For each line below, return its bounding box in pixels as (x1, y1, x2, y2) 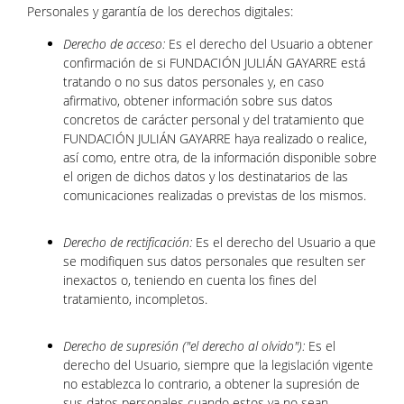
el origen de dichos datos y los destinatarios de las (63, 168, 348, 185)
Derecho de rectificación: (63, 234, 192, 251)
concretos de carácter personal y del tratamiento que (63, 111, 364, 128)
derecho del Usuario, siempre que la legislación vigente (63, 356, 373, 373)
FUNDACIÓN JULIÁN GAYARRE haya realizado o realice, (63, 130, 367, 147)
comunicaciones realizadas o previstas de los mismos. (63, 187, 366, 204)
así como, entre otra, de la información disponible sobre (63, 149, 377, 166)
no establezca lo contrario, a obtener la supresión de (63, 375, 360, 392)
